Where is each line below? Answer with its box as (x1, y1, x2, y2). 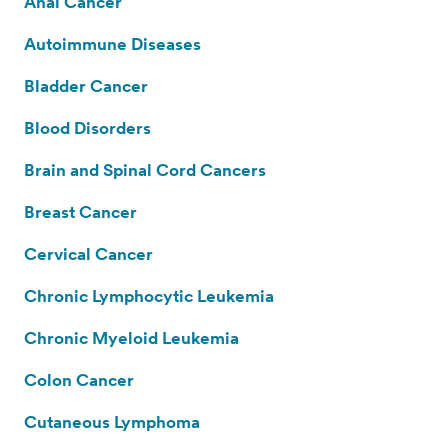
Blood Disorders (24, 117, 151, 138)
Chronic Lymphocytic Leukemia (24, 285, 274, 306)
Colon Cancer (24, 369, 134, 390)
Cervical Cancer (24, 243, 153, 264)
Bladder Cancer (24, 75, 148, 96)
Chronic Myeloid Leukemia (24, 327, 239, 348)
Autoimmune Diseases (24, 33, 201, 54)
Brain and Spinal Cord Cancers (24, 159, 266, 180)
